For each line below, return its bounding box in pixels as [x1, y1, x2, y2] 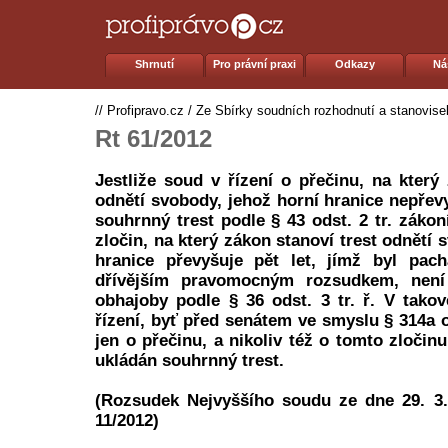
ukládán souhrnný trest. [95, 351, 284, 370]
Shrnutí [135, 58, 175, 70]
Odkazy [335, 58, 375, 70]
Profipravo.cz [107, 103, 184, 118]
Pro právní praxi [213, 58, 297, 70]
